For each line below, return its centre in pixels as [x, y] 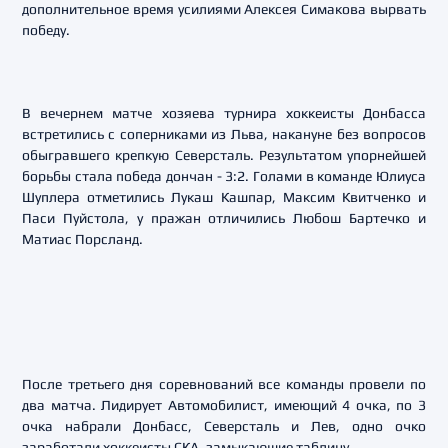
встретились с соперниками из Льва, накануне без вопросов [224, 134]
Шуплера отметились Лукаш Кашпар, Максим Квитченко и [224, 197]
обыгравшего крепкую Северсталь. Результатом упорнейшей [224, 155]
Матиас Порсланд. [82, 239]
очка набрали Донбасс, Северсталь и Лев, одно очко [224, 426]
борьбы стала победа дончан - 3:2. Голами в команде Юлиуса [224, 176]
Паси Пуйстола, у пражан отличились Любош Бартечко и [224, 218]
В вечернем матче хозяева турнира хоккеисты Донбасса [224, 113]
